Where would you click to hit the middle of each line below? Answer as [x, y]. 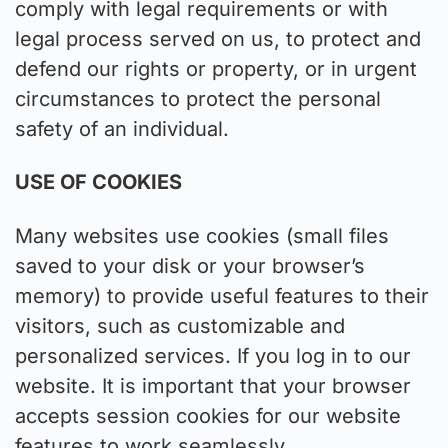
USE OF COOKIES [98, 182]
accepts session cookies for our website [208, 415]
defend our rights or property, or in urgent [216, 68]
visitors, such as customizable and [180, 325]
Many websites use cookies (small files [202, 235]
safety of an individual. [122, 128]
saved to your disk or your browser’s [190, 265]
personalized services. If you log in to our [213, 355]
